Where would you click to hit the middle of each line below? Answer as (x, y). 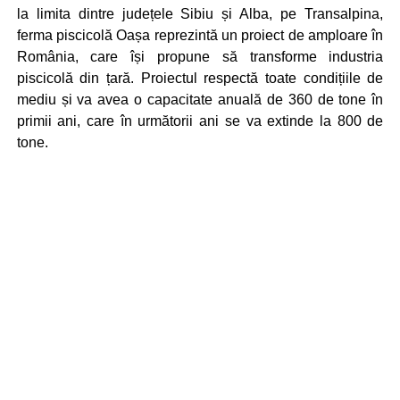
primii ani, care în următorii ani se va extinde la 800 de (200, 121)
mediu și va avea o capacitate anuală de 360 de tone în (200, 99)
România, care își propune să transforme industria (200, 56)
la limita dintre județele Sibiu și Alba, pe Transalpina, (200, 13)
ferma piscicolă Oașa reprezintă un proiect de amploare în (200, 35)
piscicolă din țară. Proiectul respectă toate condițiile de (200, 78)
